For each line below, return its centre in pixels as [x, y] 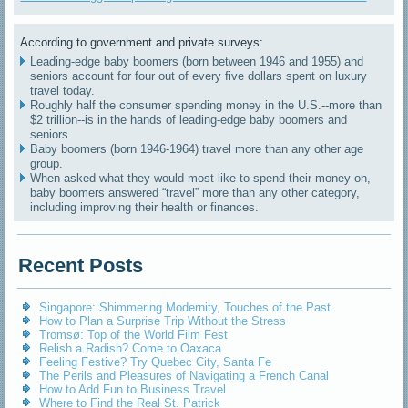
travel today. [63, 91]
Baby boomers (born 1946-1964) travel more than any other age [197, 149]
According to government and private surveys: [142, 43]
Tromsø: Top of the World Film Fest [134, 335]
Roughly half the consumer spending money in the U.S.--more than [206, 106]
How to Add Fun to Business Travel [133, 390]
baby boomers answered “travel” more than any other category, [195, 193]
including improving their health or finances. [145, 208]
